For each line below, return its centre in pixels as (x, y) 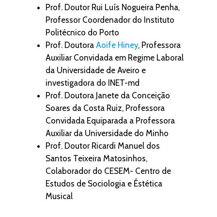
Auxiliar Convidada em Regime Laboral (115, 58)
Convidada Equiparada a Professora (110, 121)
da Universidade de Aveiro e (96, 70)
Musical (59, 196)
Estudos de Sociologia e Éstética (104, 184)
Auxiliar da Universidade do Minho (107, 133)
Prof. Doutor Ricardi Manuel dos (103, 146)
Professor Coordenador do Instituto (110, 20)
